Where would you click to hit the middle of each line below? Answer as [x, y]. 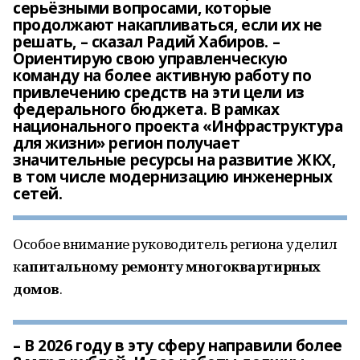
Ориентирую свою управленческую [150, 59]
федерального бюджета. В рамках [146, 109]
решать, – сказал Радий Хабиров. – [147, 42]
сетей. [38, 194]
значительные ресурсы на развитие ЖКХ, [174, 160]
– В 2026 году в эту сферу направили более [178, 346]
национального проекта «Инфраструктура [178, 126]
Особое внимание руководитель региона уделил [175, 244]
